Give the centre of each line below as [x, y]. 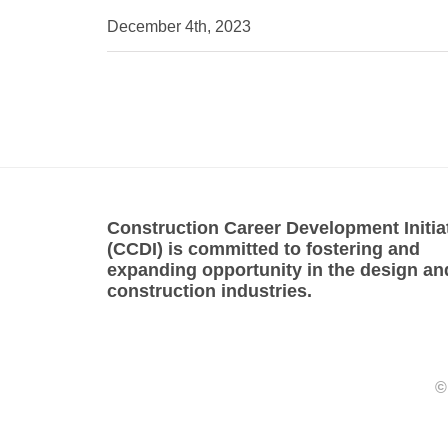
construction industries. [209, 290]
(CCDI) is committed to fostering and [263, 248]
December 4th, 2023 [179, 26]
